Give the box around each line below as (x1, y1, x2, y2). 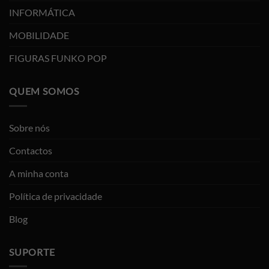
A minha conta (9, 167, 68, 179)
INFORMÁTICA (9, 7, 75, 19)
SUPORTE (9, 246, 55, 258)
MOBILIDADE (9, 29, 69, 41)
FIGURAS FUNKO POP (9, 52, 107, 64)
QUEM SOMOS (9, 85, 79, 97)
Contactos (9, 144, 52, 156)
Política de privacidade (9, 190, 102, 202)
